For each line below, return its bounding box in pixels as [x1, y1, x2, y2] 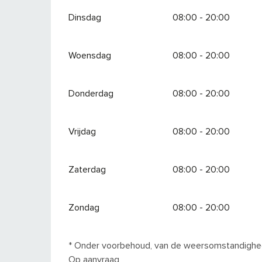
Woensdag [68, 49, 112, 61]
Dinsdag [68, 11, 102, 23]
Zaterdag [68, 163, 106, 175]
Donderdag [68, 87, 114, 99]
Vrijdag [68, 125, 96, 137]
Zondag [68, 201, 100, 213]
